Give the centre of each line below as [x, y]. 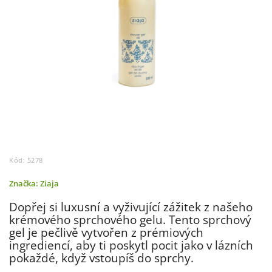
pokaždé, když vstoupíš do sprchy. [101, 258]
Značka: [25, 184]
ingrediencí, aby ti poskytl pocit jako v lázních [131, 245]
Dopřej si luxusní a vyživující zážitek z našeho [131, 207]
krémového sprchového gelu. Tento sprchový [130, 219]
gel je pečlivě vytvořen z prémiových [106, 232]
